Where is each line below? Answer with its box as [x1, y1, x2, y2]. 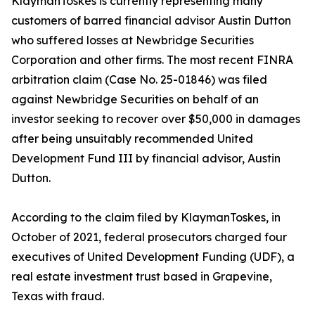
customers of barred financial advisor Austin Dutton [11, 13, 291, 28]
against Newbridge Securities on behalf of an [11, 92, 259, 107]
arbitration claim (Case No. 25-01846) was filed [11, 72, 267, 87]
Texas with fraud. [11, 289, 104, 304]
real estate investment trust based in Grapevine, [11, 269, 272, 284]
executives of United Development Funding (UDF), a [11, 250, 295, 264]
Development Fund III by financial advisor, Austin [11, 151, 281, 166]
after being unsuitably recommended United [11, 131, 253, 146]
